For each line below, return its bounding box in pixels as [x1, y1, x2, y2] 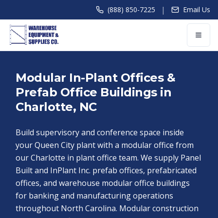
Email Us [183, 5, 210, 14]
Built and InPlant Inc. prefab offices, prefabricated [16, 165, 197, 176]
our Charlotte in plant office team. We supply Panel [16, 152, 201, 163]
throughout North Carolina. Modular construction [16, 203, 199, 214]
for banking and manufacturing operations [16, 190, 173, 201]
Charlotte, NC [16, 100, 97, 114]
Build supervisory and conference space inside [16, 127, 184, 138]
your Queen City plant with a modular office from [16, 140, 194, 150]
